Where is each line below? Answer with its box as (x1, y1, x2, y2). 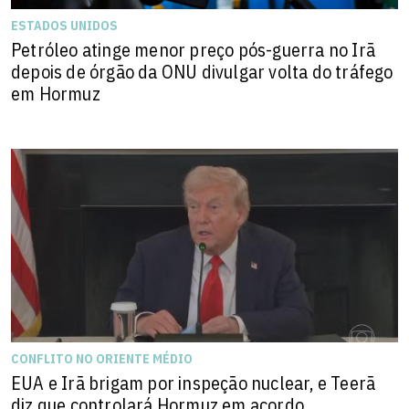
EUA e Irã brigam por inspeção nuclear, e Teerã (11, 370, 376, 395)
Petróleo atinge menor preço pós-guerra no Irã (11, 37, 376, 62)
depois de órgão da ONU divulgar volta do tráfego (11, 58, 393, 84)
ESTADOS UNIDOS (11, 16, 118, 34)
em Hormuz (11, 80, 100, 106)
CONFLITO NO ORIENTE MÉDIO (11, 350, 193, 367)
